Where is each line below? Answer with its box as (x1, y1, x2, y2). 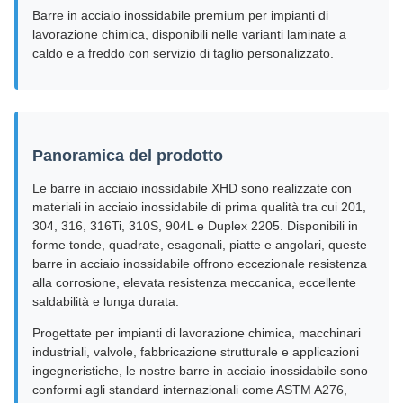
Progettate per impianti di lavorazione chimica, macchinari (32, 326, 361, 340)
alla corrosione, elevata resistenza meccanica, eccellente (32, 275, 356, 290)
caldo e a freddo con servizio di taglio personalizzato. (32, 46, 334, 60)
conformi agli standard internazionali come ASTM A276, (32, 382, 347, 397)
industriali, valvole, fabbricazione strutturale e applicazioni (32, 345, 359, 359)
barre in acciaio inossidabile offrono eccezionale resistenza (32, 256, 367, 271)
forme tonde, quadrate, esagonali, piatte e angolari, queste (32, 237, 367, 252)
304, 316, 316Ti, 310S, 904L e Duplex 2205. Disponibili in (32, 219, 358, 233)
